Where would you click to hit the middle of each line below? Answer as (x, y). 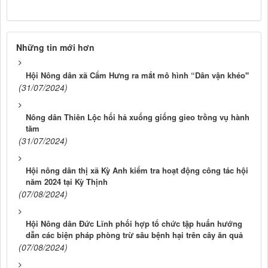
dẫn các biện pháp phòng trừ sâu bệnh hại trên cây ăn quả (134, 235)
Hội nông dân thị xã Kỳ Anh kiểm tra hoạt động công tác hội (137, 170)
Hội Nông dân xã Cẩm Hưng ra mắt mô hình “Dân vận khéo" (137, 75)
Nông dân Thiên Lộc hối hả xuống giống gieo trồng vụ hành (138, 117)
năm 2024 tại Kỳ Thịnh (67, 182)
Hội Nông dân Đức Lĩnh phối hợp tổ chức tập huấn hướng (134, 224)
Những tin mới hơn (55, 48)
